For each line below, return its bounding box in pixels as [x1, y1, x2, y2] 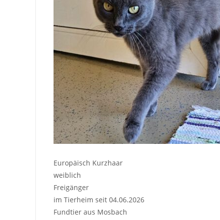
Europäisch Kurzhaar [53, 158, 123, 167]
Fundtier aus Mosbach [53, 207, 127, 217]
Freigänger [53, 182, 89, 192]
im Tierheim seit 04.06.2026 [53, 194, 144, 204]
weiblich [53, 170, 81, 180]
